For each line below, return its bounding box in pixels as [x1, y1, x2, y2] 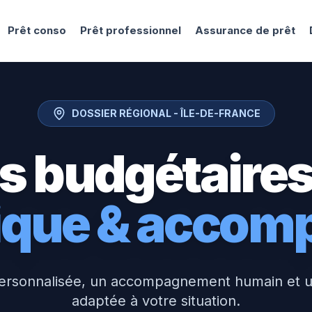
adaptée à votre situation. [72, 292, 240, 309]
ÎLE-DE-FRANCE [180, 107, 260, 119]
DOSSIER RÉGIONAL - [71, 107, 180, 119]
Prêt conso [8, 24, 67, 37]
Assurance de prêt [195, 24, 296, 37]
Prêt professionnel [80, 24, 182, 37]
